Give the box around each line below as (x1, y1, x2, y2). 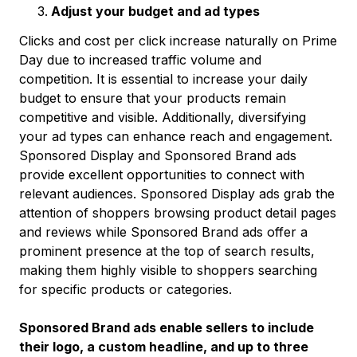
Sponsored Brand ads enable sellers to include (19, 319, 314, 335)
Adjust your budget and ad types (51, 2, 260, 19)
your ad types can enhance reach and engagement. (19, 127, 332, 144)
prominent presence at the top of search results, (19, 242, 315, 259)
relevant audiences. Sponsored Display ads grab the (19, 185, 335, 202)
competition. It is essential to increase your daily (19, 70, 308, 87)
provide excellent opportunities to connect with (19, 166, 304, 182)
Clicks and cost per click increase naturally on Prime (19, 32, 337, 49)
